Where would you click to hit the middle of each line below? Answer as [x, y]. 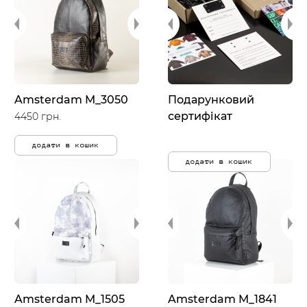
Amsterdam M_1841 [222, 299]
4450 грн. [38, 117]
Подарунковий [211, 100]
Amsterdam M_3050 [71, 100]
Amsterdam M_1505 [70, 299]
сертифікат [200, 116]
